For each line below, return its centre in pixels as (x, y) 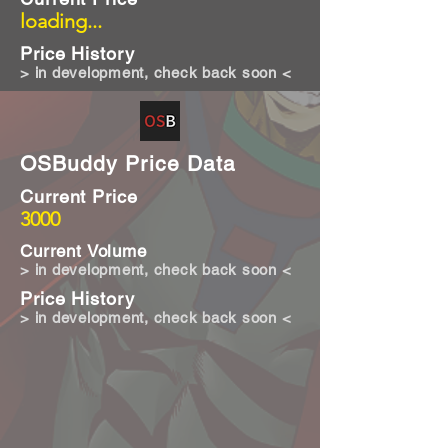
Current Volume (83, 251)
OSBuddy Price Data (128, 163)
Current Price (79, 196)
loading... (61, 21)
